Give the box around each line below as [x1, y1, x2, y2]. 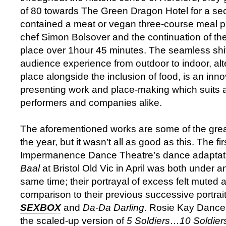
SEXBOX [20, 202, 61, 213]
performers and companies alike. [20, 97, 162, 108]
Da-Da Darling [83, 202, 144, 213]
